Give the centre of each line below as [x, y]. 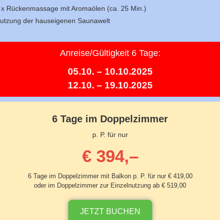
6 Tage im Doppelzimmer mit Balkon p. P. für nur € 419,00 [110, 176]
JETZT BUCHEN [110, 211]
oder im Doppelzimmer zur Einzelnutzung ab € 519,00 [110, 185]
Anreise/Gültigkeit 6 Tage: [110, 53]
